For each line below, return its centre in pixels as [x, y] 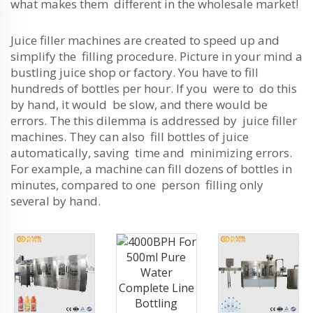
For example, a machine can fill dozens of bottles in [151, 169]
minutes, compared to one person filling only [137, 185]
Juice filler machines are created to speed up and [145, 40]
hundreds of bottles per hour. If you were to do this [154, 88]
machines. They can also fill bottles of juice [130, 137]
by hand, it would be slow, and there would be [139, 104]
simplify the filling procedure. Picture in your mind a [156, 56]
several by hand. [56, 201]
